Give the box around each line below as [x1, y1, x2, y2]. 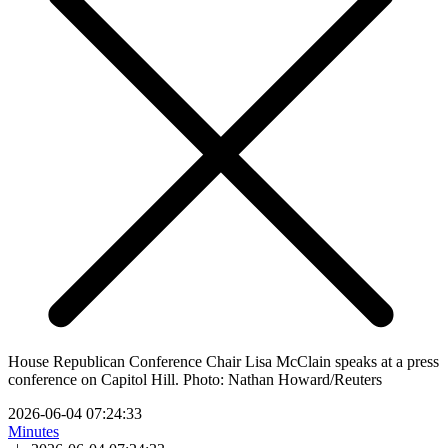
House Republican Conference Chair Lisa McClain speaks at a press [8, 352, 439, 370]
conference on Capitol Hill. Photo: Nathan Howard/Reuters [8, 370, 382, 388]
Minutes [8, 422, 59, 440]
